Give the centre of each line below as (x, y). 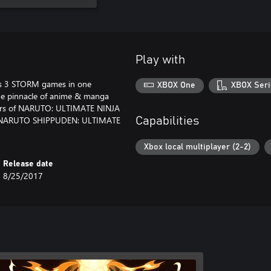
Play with (160, 60)
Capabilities (167, 121)
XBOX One (177, 86)
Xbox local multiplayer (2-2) (198, 147)
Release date (28, 164)
